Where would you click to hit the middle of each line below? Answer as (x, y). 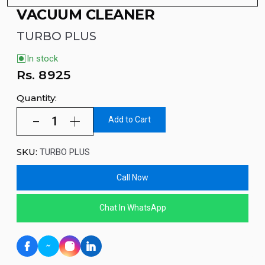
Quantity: (37, 98)
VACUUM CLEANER (86, 14)
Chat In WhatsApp (132, 208)
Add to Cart (130, 119)
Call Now (132, 177)
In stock (42, 59)
